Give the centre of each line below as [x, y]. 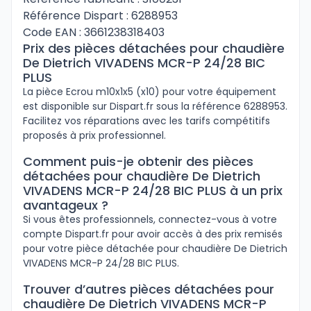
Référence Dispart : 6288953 [100, 16]
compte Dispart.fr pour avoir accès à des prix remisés [153, 234]
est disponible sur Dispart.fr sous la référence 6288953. [155, 106]
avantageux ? [66, 205]
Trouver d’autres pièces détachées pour [149, 289]
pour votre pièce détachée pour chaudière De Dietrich [155, 249]
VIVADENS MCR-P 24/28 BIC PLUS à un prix [153, 191]
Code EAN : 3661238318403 [94, 32]
